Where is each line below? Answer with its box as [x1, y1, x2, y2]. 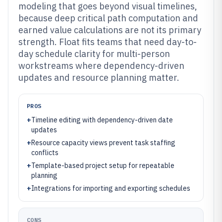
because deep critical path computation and [18, 12, 198, 24]
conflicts [31, 148, 58, 157]
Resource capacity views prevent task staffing [31, 138, 175, 147]
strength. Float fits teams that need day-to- [18, 36, 197, 48]
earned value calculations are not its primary [18, 24, 201, 36]
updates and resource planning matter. [18, 72, 179, 83]
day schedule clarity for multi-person [18, 48, 170, 59]
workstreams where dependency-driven [18, 60, 184, 71]
